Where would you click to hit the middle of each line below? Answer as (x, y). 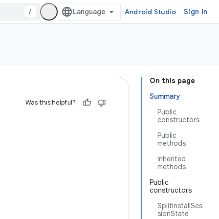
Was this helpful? (51, 102)
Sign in (196, 12)
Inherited (172, 159)
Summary (165, 96)
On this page (172, 81)
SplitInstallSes (180, 206)
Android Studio (150, 12)
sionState (173, 214)
